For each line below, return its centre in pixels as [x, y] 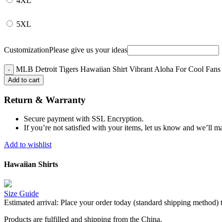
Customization [27, 50]
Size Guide [21, 193]
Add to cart [24, 80]
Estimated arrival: [31, 202]
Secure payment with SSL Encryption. [84, 119]
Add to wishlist [28, 145]
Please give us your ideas [88, 50]
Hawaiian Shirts [31, 164]
